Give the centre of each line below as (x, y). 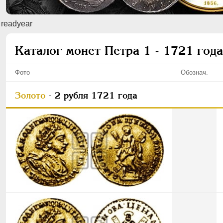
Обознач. (194, 72)
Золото (30, 95)
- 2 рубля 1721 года (91, 95)
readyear (17, 24)
